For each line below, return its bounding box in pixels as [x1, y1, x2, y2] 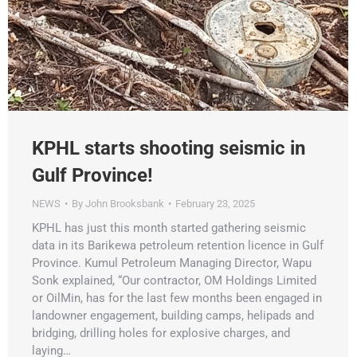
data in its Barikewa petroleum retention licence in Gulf [32, 238, 324, 253]
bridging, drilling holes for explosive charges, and [32, 326, 290, 341]
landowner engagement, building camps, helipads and [32, 308, 314, 324]
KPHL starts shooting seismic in [32, 137, 305, 160]
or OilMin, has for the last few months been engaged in [32, 291, 322, 306]
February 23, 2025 [175, 198, 255, 210]
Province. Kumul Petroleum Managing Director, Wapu [32, 256, 312, 271]
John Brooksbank [85, 198, 164, 210]
